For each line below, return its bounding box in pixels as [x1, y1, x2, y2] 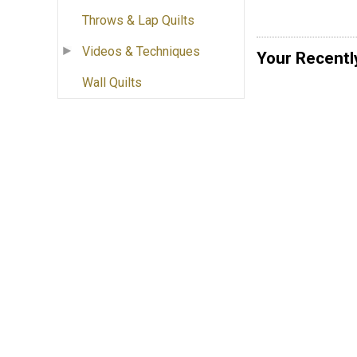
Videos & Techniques [82, 44, 200, 60]
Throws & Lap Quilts [82, 13, 194, 29]
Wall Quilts [82, 75, 142, 91]
